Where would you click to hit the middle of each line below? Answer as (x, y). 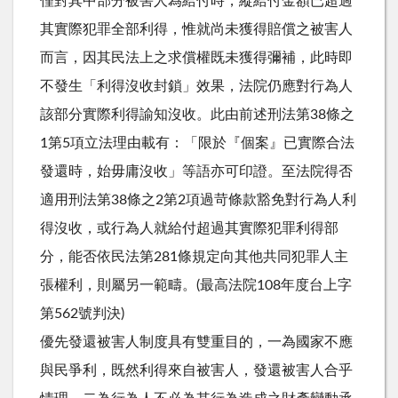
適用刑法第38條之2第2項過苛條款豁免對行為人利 (198, 199)
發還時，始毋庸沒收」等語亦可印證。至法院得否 (196, 171)
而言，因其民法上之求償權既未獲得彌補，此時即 (196, 57)
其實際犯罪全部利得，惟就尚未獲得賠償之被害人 (196, 29)
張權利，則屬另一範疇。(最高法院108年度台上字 (196, 285)
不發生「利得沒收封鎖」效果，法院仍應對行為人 (196, 86)
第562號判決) (82, 313)
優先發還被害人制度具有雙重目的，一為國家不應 (196, 342)
